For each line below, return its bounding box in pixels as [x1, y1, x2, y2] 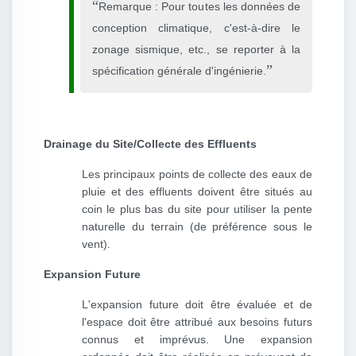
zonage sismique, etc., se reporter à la [92, 43, 300, 56]
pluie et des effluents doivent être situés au [82, 185, 312, 199]
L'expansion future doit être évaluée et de [82, 298, 312, 311]
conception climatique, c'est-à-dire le [92, 21, 300, 35]
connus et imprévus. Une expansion [82, 333, 312, 346]
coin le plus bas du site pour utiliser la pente [82, 203, 312, 216]
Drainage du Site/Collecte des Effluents [44, 137, 257, 151]
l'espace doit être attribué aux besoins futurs [82, 315, 312, 329]
